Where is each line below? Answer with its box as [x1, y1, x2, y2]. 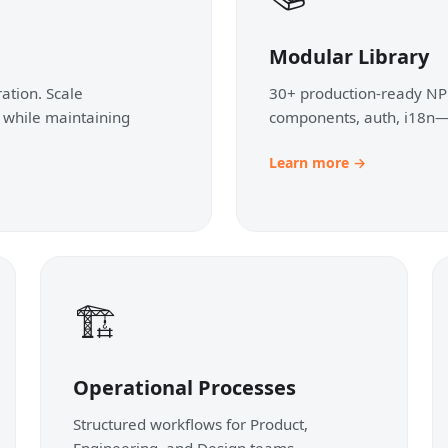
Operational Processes [73, 373, 296, 401]
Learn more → [269, 152, 366, 172]
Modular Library [269, 42, 429, 70]
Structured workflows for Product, [73, 413, 308, 434]
